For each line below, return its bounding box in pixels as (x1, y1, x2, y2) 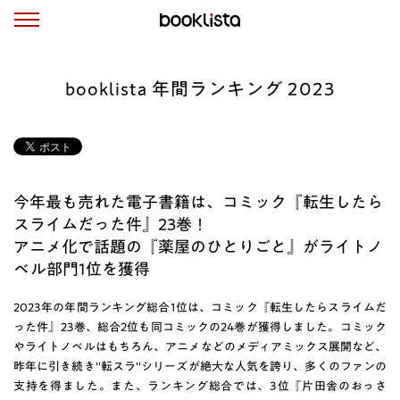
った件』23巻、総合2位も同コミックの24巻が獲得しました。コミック (13, 321, 387, 333)
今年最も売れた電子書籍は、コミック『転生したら (13, 194, 383, 210)
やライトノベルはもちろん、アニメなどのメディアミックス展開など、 (13, 341, 387, 353)
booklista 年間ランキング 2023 (64, 79, 336, 97)
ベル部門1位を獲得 (13, 261, 150, 277)
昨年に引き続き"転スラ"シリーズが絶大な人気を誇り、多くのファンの (13, 361, 387, 372)
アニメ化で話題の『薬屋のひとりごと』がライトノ (13, 238, 383, 254)
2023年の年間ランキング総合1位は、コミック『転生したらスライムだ (13, 302, 387, 313)
